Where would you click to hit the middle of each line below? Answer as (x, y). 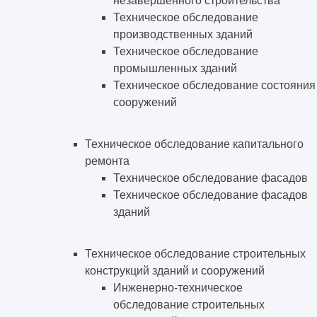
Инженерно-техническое (178, 288)
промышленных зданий (175, 69)
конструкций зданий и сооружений (175, 271)
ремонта (107, 161)
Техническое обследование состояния (214, 86)
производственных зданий (183, 35)
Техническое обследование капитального (194, 144)
